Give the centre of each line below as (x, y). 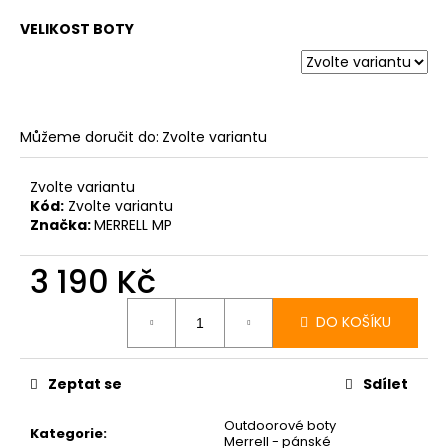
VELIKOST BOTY (77, 28)
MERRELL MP (133, 224)
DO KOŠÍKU (353, 322)
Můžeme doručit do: (89, 136)
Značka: (62, 224)
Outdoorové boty (280, 425)
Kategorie (66, 433)
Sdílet (385, 383)
